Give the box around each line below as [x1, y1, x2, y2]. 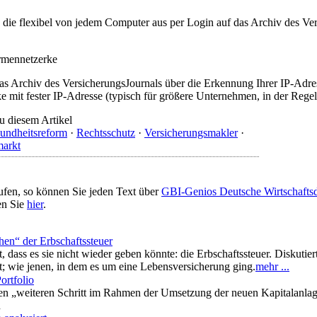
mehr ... [255, 260, 289, 272]
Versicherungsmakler [144, 126, 238, 139]
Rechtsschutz [76, 126, 135, 139]
